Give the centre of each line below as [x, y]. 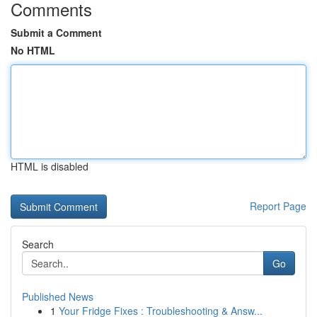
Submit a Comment [56, 33]
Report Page [278, 206]
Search [38, 244]
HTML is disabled [50, 166]
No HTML [33, 50]
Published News [58, 296]
